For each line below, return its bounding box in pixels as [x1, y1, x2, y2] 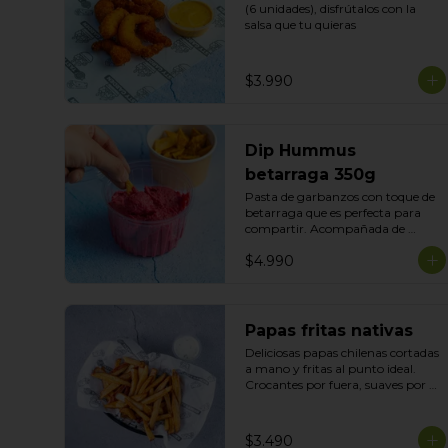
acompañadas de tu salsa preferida [245, 409, 443, 424]
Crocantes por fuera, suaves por [245, 377, 426, 392]
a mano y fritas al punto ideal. [245, 361, 416, 376]
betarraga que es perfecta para [245, 205, 421, 220]
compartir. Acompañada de [245, 221, 405, 236]
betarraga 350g [245, 165, 376, 184]
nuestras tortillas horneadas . [245, 237, 409, 252]
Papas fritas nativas [245, 321, 413, 340]
